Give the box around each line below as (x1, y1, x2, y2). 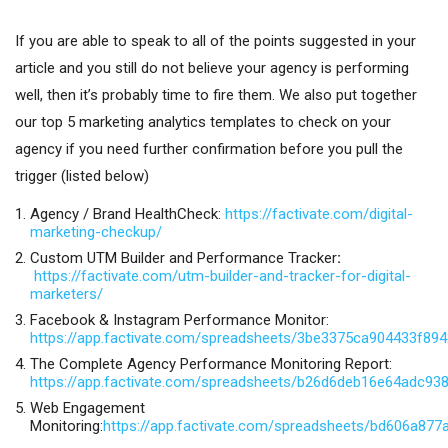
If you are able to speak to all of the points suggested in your (15, 31, 416, 50)
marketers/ (30, 284, 103, 303)
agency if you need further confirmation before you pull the (15, 139, 403, 158)
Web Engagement (30, 398, 145, 417)
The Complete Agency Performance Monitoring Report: (30, 354, 392, 373)
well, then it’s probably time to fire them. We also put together (15, 85, 417, 104)
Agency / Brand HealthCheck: (30, 204, 221, 223)
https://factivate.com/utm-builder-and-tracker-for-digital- (34, 266, 411, 285)
